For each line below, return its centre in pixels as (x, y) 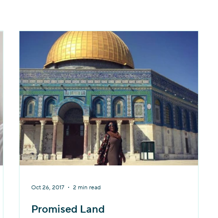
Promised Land (68, 209)
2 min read (87, 187)
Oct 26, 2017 (48, 187)
